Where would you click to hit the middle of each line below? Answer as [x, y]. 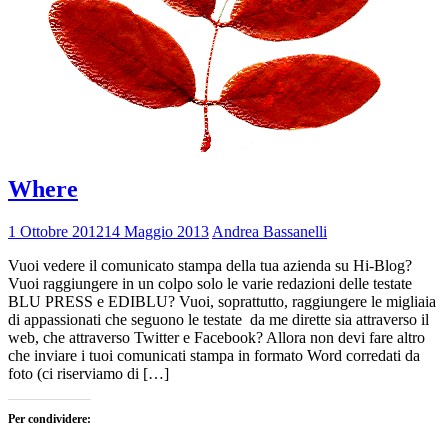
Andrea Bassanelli [269, 232]
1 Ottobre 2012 [56, 232]
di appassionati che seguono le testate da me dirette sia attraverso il [218, 320]
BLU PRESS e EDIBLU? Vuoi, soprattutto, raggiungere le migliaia [222, 302]
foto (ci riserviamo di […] [88, 374]
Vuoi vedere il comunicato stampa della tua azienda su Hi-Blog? [210, 266]
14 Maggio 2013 [156, 232]
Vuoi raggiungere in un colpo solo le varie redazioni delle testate [210, 284]
